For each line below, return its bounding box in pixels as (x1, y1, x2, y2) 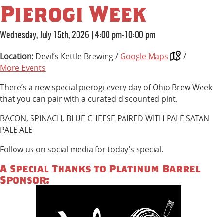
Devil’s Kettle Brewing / (35, 51, 120, 62)
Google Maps (120, 51, 168, 62)
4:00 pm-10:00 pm (95, 31, 155, 41)
